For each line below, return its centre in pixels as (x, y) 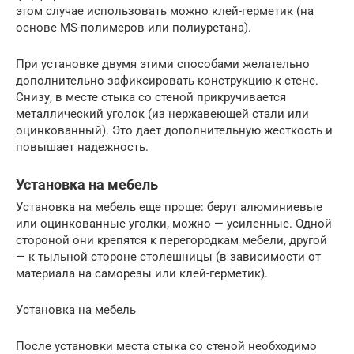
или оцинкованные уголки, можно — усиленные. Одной (174, 223)
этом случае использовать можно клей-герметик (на (165, 11)
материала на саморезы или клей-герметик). (142, 273)
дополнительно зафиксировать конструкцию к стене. (167, 80)
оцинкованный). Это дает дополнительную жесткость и (174, 130)
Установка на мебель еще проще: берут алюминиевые (169, 207)
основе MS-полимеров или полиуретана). (134, 27)
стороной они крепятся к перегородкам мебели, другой (171, 240)
